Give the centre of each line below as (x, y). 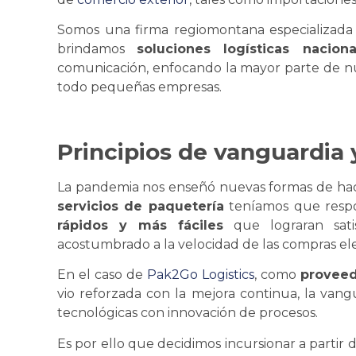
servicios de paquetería (141, 206)
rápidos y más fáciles (146, 225)
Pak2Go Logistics (200, 275)
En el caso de (100, 275)
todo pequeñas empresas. (139, 87)
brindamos (97, 48)
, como (277, 275)
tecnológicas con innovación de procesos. (188, 313)
